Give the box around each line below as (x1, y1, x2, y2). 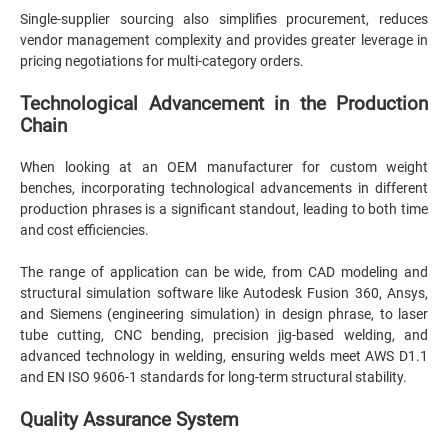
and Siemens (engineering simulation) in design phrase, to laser (20, 306, 428, 322)
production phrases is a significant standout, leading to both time (20, 201, 428, 217)
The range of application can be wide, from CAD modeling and (20, 264, 428, 280)
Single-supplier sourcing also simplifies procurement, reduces (20, 11, 428, 27)
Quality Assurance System (20, 409, 239, 431)
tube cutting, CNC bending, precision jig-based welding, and (20, 327, 428, 343)
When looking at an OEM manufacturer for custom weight (20, 159, 428, 175)
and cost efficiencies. (20, 222, 149, 238)
